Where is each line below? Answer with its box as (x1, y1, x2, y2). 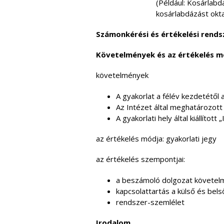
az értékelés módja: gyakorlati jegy (96, 133, 216, 143)
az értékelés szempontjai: (96, 154, 185, 164)
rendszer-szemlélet (116, 197, 184, 207)
